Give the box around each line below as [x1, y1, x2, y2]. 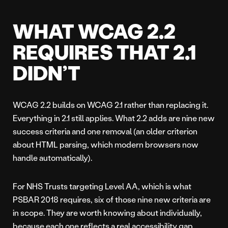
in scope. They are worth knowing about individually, [13, 207, 202, 218]
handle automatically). [13, 152, 92, 163]
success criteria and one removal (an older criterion [13, 126, 197, 137]
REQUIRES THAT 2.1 [13, 38, 196, 65]
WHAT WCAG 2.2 [13, 17, 176, 44]
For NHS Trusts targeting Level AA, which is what [13, 181, 191, 192]
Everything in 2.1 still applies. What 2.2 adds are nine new [13, 112, 215, 124]
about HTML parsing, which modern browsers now [13, 139, 198, 150]
